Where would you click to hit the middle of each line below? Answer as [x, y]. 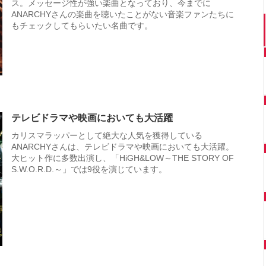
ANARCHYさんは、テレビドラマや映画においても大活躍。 [123, 147]
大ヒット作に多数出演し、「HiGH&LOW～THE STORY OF [123, 158]
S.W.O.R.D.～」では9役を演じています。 [89, 170]
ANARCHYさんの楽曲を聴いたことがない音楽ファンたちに [123, 14]
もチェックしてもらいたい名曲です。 [82, 26]
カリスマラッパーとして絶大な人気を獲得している [107, 136]
